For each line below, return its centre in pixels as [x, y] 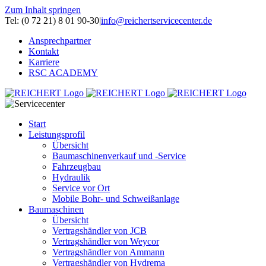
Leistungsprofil [57, 134]
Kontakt [44, 51]
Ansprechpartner [60, 41]
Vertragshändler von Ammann [108, 252]
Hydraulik [71, 177]
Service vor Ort [81, 188]
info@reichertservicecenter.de [156, 20]
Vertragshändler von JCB [99, 231]
